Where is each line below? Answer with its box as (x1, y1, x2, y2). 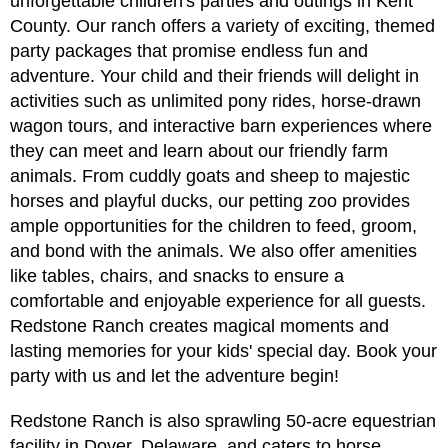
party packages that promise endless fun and (10, 41, 368, 62)
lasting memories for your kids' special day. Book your (10, 341, 437, 362)
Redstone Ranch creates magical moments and (10, 316, 389, 337)
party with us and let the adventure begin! (10, 366, 339, 387)
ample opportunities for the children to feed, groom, (10, 216, 417, 237)
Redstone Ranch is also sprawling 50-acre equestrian (10, 411, 436, 432)
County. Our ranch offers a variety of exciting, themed (10, 16, 435, 37)
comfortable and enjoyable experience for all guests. (10, 291, 426, 312)
